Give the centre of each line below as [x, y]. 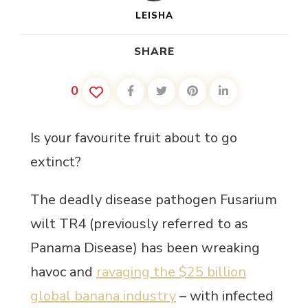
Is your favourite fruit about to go [134, 137]
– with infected [225, 296]
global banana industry [103, 296]
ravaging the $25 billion [171, 272]
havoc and [63, 272]
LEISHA [154, 15]
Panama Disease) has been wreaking [145, 247]
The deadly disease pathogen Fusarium [154, 199]
